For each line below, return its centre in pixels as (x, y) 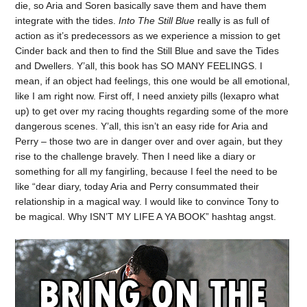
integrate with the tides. (67, 20)
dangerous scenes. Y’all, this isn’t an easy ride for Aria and (142, 126)
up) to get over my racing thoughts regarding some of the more (152, 111)
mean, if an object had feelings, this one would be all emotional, (153, 81)
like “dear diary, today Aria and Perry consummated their (137, 186)
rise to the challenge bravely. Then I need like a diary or (136, 156)
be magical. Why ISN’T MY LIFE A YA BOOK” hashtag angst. (146, 216)
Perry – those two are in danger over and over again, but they (149, 141)
